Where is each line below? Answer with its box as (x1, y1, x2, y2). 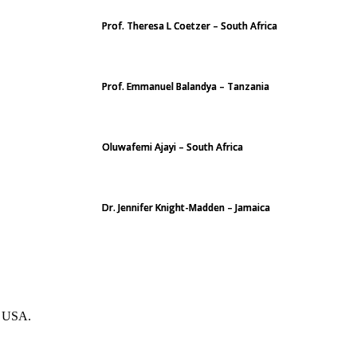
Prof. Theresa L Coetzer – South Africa (102, 19, 277, 33)
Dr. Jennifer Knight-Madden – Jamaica (102, 201, 270, 214)
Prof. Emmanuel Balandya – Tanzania (102, 80, 269, 93)
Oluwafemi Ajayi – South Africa (102, 140, 243, 154)
